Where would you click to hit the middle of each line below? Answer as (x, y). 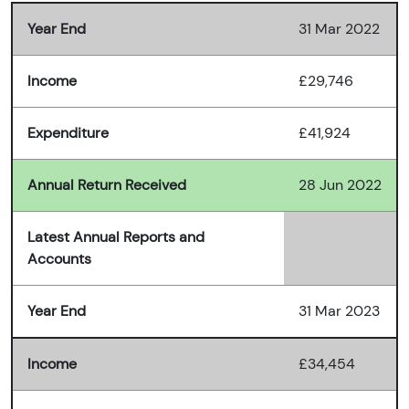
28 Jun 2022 (340, 185)
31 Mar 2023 (339, 311)
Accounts (59, 259)
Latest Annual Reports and (116, 237)
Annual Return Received (107, 185)
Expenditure (68, 133)
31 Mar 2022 (339, 29)
